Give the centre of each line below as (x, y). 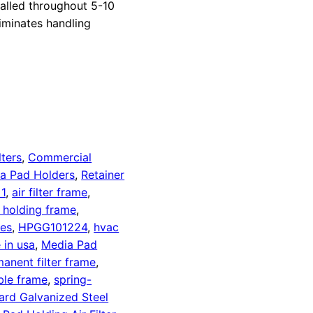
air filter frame (50, 192)
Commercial (60, 158)
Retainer (103, 175)
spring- (73, 280)
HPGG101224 (53, 227)
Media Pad (70, 245)
